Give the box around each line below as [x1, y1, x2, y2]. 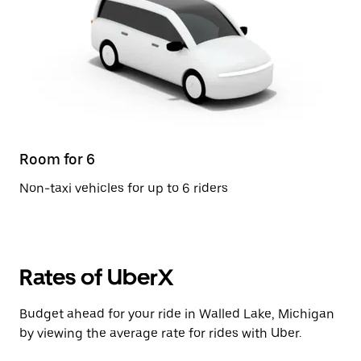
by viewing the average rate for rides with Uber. [19, 326, 301, 341]
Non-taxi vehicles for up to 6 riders [19, 180, 228, 196]
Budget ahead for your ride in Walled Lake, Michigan [19, 306, 334, 322]
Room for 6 [19, 151, 95, 168]
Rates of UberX [19, 263, 173, 291]
